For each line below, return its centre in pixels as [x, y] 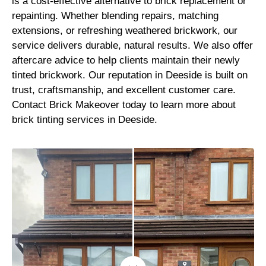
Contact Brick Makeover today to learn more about [124, 105]
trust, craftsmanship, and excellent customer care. [124, 90]
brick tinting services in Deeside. [85, 120]
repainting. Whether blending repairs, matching [115, 16]
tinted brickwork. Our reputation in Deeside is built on [130, 75]
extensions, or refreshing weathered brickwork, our [125, 31]
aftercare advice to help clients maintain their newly [126, 61]
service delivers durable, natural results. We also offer [132, 46]
